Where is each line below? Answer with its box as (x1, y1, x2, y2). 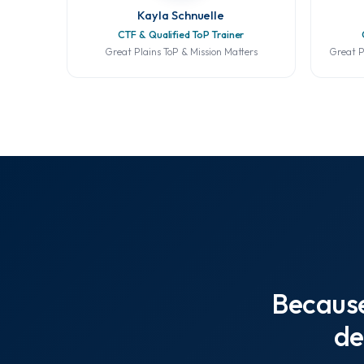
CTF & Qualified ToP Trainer (118, 28, 245, 41)
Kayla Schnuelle (137, 7, 225, 24)
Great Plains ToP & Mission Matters (104, 45, 258, 58)
